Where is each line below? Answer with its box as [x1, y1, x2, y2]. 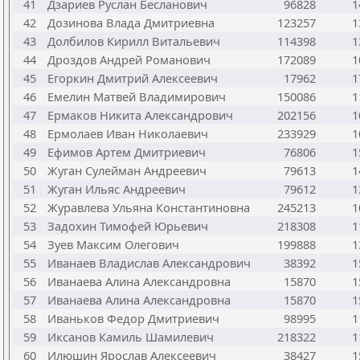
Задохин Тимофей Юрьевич [47, 218, 208, 234]
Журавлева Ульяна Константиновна [47, 199, 250, 215]
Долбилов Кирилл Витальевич [47, 33, 220, 49]
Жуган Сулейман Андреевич [47, 162, 207, 178]
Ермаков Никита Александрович [47, 107, 233, 123]
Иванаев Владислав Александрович [47, 255, 251, 271]
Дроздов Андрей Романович [47, 51, 211, 67]
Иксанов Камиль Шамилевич [47, 329, 214, 345]
